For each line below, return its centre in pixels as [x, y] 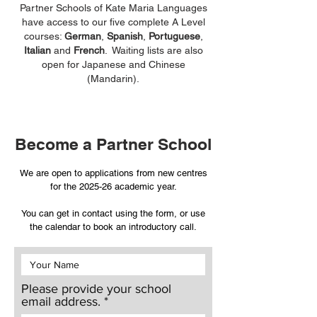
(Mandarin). [113, 79]
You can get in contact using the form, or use [113, 213]
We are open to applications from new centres [113, 173]
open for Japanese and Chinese [113, 64]
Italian [37, 50]
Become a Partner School [113, 144]
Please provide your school [96, 289]
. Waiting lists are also [154, 50]
